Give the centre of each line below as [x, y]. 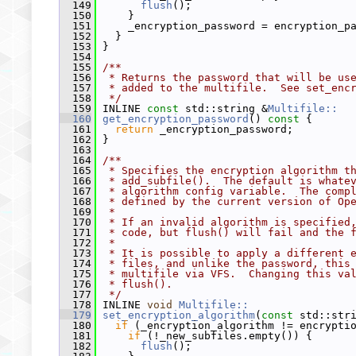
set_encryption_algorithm [179, 315]
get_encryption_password [176, 119]
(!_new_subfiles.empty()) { [226, 336]
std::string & [223, 108]
